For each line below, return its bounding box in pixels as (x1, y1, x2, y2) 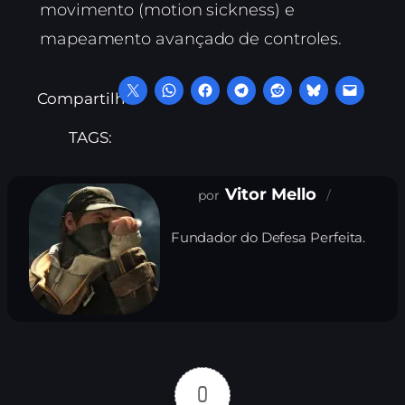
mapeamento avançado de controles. (40, 29, 343, 50)
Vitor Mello (225, 184, 316, 205)
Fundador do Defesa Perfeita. (170, 229, 366, 247)
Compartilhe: (36, 89, 137, 108)
